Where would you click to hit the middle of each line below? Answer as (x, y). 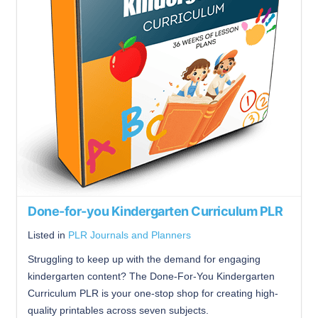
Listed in (48, 235)
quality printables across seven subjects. (118, 310)
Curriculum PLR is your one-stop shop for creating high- (153, 293)
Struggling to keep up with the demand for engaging (144, 259)
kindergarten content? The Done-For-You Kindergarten (151, 276)
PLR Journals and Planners (130, 235)
